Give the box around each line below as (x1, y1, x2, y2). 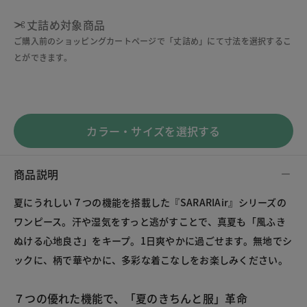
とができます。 (14, 51, 72, 64)
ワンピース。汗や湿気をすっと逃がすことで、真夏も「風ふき (14, 214, 286, 229)
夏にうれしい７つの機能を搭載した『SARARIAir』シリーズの (14, 195, 286, 210)
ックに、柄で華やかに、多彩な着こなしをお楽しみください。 (14, 253, 288, 267)
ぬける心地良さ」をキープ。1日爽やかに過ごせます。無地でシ (14, 234, 293, 248)
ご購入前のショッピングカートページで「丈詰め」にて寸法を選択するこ (14, 35, 292, 47)
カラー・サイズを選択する (86, 123, 221, 140)
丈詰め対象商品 (27, 16, 106, 34)
